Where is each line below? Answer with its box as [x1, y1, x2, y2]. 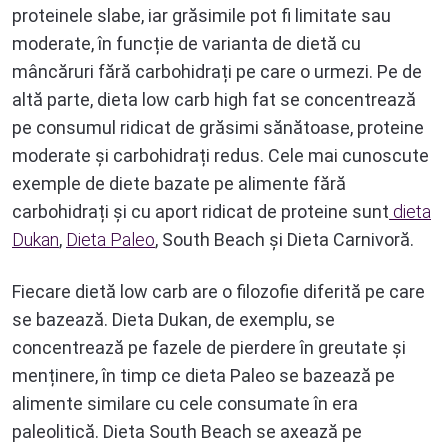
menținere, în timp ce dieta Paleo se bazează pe [12, 364, 395, 386]
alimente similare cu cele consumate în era [12, 392, 358, 414]
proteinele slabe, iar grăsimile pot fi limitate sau [12, 4, 391, 26]
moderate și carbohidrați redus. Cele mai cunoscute [12, 144, 429, 166]
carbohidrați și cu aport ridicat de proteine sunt [12, 200, 389, 222]
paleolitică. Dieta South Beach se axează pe [12, 420, 362, 442]
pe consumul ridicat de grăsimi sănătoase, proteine [12, 116, 424, 138]
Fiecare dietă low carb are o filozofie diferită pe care [12, 280, 425, 302]
